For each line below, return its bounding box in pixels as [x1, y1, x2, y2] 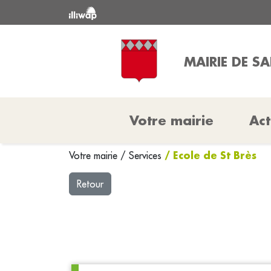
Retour [77, 178, 103, 190]
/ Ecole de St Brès [165, 149, 256, 162]
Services [129, 149, 165, 162]
